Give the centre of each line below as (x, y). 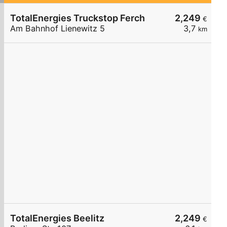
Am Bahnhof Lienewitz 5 (58, 29)
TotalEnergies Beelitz (57, 218)
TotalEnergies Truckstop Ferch (78, 18)
